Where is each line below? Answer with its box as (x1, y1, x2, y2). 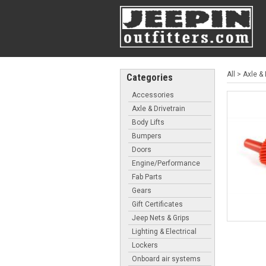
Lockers (132, 240, 158, 249)
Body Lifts (132, 118, 164, 126)
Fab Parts (132, 172, 162, 181)
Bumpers (132, 131, 161, 140)
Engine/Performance (132, 159, 200, 167)
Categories (126, 71, 173, 83)
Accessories (132, 90, 174, 99)
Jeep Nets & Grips (132, 213, 189, 222)
